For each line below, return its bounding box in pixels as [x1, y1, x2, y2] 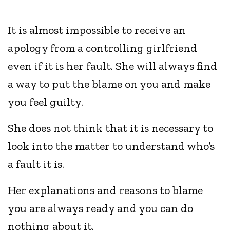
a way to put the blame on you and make [8, 77, 211, 91]
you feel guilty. [8, 95, 86, 109]
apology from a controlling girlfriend [8, 41, 198, 55]
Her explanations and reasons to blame [8, 183, 203, 198]
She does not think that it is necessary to [8, 121, 214, 136]
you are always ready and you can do [8, 201, 194, 216]
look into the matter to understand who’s [8, 139, 215, 154]
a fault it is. [8, 157, 65, 171]
